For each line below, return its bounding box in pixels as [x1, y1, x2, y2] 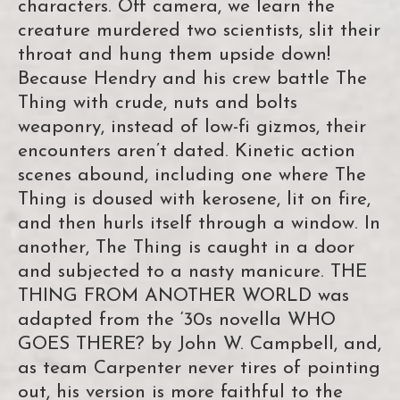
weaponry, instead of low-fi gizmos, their [18, 118, 366, 137]
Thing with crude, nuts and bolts [18, 94, 297, 113]
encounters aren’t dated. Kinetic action [18, 142, 355, 162]
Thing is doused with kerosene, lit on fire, [18, 190, 371, 210]
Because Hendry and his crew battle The [18, 70, 367, 89]
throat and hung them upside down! [18, 46, 330, 65]
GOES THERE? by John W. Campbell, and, [18, 335, 381, 354]
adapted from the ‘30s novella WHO [18, 311, 336, 330]
